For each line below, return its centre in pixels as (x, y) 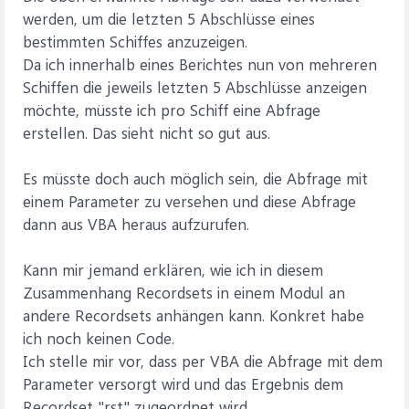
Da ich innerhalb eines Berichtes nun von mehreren (200, 64)
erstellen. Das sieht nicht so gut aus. (147, 132)
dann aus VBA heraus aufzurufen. (136, 224)
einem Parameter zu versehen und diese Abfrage (189, 201)
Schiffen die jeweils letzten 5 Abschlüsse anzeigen (195, 87)
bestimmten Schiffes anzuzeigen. (135, 41)
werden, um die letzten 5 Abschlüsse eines (169, 18)
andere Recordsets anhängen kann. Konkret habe (194, 315)
